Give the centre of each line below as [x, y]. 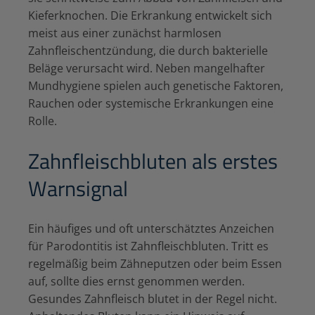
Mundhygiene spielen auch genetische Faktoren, [156, 86]
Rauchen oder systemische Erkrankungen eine [151, 104]
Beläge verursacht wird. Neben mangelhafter [147, 69]
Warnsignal [78, 189]
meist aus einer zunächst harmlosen [125, 33]
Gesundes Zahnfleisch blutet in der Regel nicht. [153, 299]
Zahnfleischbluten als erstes [153, 161]
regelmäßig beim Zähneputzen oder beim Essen [155, 264]
